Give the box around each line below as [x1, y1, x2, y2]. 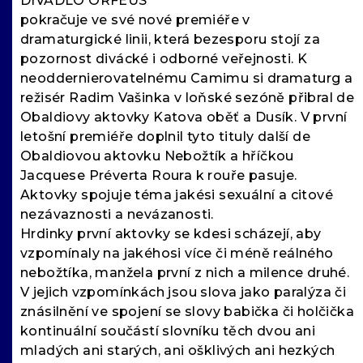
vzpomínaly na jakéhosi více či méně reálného [20, 246, 334, 262]
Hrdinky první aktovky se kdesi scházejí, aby [20, 226, 322, 242]
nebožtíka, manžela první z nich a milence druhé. [20, 265, 350, 281]
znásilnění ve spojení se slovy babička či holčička [20, 304, 354, 320]
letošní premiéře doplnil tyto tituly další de [20, 129, 310, 145]
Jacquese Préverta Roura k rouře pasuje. [20, 168, 297, 184]
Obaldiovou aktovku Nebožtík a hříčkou [20, 148, 294, 164]
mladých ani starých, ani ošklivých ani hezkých [20, 343, 335, 359]
